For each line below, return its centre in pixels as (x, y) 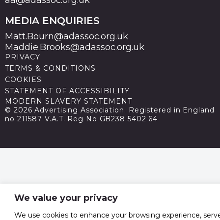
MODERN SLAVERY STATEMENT (69, 101)
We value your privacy (66, 198)
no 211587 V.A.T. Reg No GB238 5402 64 (82, 119)
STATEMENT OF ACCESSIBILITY (67, 91)
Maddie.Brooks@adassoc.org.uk (75, 47)
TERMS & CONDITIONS (50, 68)
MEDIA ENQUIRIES (52, 21)
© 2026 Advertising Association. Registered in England (110, 110)
